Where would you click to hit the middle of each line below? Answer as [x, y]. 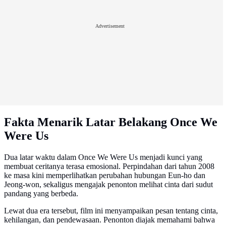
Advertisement [110, 26]
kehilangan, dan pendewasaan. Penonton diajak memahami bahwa [109, 220]
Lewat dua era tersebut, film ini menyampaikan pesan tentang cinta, [111, 211]
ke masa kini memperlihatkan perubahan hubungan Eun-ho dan [105, 176]
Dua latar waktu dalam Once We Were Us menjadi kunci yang [103, 157]
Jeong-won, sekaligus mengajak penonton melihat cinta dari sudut [108, 185]
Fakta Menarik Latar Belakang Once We [111, 122]
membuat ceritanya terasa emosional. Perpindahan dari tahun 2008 [109, 166]
